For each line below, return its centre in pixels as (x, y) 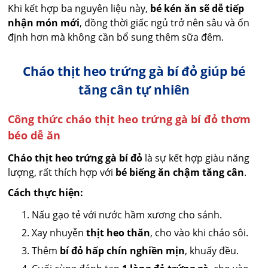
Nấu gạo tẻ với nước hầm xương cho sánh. (127, 215)
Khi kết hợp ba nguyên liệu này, (79, 9)
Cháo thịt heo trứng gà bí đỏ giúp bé (134, 71)
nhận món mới (44, 23)
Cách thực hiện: (46, 193)
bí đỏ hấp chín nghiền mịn (123, 251)
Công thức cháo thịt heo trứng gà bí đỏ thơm (130, 119)
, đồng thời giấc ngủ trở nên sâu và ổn (165, 23)
